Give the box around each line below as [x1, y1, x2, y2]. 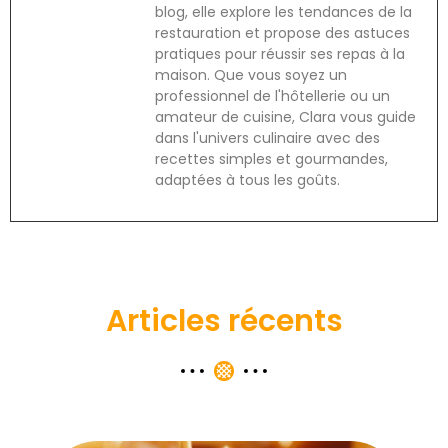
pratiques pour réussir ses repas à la [155, 43, 405, 64]
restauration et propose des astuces [155, 22, 410, 43]
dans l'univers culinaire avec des [155, 127, 380, 148]
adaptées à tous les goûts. [155, 169, 340, 190]
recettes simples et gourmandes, [155, 148, 388, 169]
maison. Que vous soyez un [155, 64, 347, 85]
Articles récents [105, 300, 343, 343]
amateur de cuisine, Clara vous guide [155, 106, 416, 127]
